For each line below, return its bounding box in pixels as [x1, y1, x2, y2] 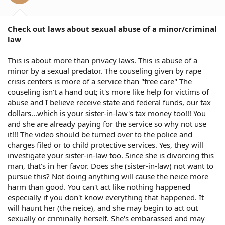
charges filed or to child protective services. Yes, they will [8, 139, 203, 150]
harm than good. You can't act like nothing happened [8, 181, 190, 192]
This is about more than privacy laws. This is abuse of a [8, 55, 197, 65]
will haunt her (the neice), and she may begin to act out [8, 202, 198, 213]
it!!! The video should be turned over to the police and [8, 129, 192, 139]
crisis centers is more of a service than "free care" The [8, 76, 192, 86]
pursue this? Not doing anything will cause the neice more [8, 171, 208, 181]
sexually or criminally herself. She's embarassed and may [8, 213, 205, 223]
